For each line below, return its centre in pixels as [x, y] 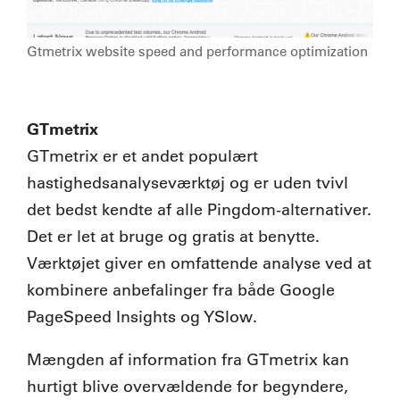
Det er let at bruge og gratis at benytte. [173, 237]
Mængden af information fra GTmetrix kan [188, 360]
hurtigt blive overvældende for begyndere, [187, 387]
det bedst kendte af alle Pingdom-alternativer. [199, 210]
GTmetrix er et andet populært [142, 157]
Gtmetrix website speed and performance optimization [197, 52]
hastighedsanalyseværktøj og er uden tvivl [187, 183]
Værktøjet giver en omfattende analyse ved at [199, 264]
